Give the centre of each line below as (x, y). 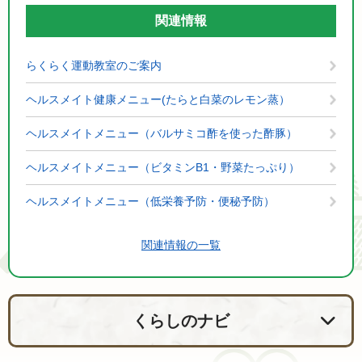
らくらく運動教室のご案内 (94, 65)
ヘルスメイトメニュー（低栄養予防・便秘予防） (150, 201)
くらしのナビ (181, 321)
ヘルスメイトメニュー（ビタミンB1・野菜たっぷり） (163, 167)
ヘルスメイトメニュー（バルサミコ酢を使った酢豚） (162, 133)
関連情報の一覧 (181, 245)
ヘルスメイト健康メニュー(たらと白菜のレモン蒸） (158, 99)
